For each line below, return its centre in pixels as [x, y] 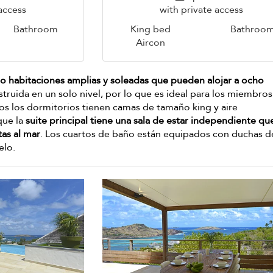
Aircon [150, 43]
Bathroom [36, 30]
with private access [202, 10]
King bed [150, 30]
